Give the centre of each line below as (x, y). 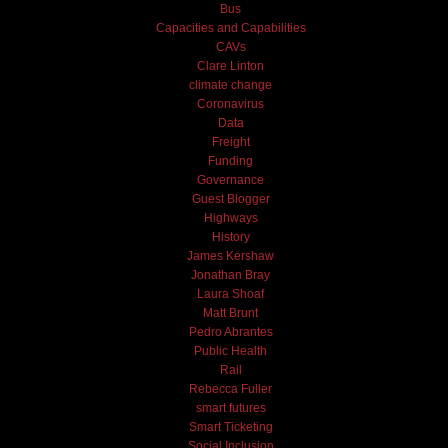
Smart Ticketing (230, 426)
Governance (231, 179)
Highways (230, 217)
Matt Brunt (231, 312)
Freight (230, 141)
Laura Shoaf (231, 293)
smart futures (230, 407)
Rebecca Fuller (231, 388)
